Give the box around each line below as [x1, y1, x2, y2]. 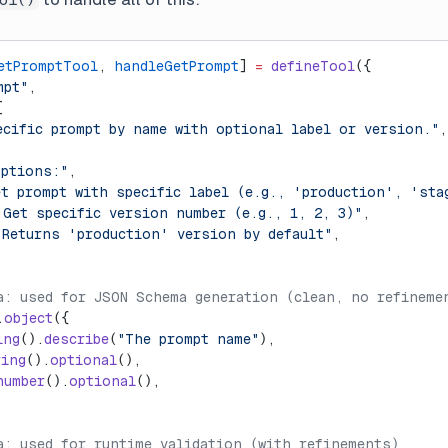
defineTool [263, 58, 355, 74]
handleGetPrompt [114, 58, 239, 74]
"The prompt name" [117, 331, 259, 347]
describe [44, 331, 109, 347]
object [4, 310, 53, 326]
